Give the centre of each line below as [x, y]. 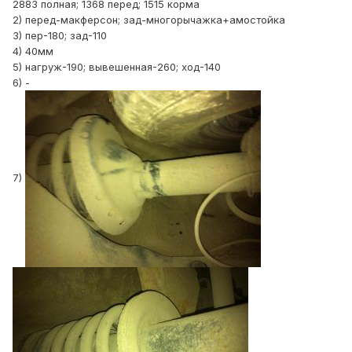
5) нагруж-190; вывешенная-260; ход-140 [117, 67]
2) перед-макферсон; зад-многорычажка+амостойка [149, 20]
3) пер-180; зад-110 [60, 36]
